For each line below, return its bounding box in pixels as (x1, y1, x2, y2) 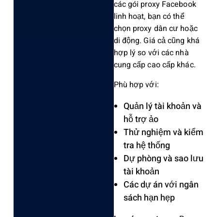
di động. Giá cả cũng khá (113, 34, 200, 46)
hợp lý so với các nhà (113, 46, 189, 59)
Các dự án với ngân (123, 178, 199, 191)
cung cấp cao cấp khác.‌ (113, 59, 196, 71)
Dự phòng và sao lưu (123, 152, 203, 165)
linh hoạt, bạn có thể (113, 10, 185, 22)
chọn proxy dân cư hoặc (113, 22, 198, 34)
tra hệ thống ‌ (123, 139, 172, 152)
